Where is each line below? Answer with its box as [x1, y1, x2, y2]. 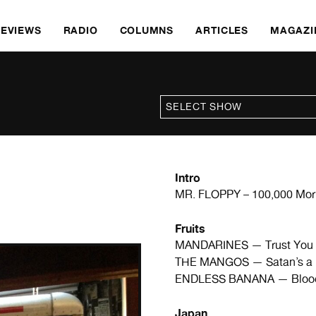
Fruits [175, 221, 205, 236]
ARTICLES [195, 24, 248, 36]
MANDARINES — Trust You [175, 238, 313, 252]
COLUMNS [119, 24, 174, 36]
